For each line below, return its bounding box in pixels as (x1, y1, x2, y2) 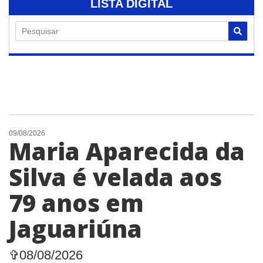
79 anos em (9, 186, 144, 219)
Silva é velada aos (9, 160, 222, 193)
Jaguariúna (9, 212, 142, 245)
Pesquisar (22, 26, 59, 36)
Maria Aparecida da (9, 134, 245, 167)
